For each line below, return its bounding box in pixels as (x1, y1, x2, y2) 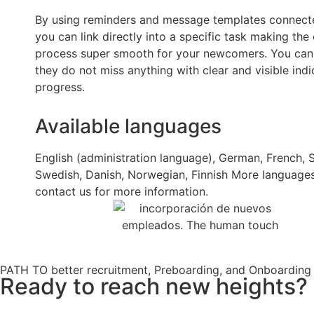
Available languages (35, 114, 221, 139)
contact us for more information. (35, 184, 208, 199)
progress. (35, 80, 85, 95)
